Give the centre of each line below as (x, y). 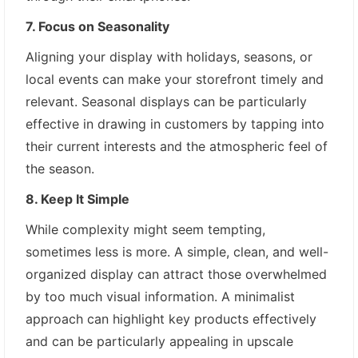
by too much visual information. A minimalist (160, 296)
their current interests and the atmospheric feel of (177, 146)
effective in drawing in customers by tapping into (175, 123)
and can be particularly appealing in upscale (159, 341)
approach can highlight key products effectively (171, 318)
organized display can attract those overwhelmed (176, 274)
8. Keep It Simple (78, 199)
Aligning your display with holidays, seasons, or (169, 56)
